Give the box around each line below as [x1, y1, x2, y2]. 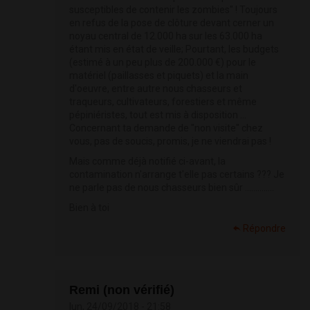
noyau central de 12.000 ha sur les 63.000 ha [69, 30, 262, 42]
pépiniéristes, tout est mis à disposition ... [69, 109, 246, 121]
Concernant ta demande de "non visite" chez [69, 122, 263, 134]
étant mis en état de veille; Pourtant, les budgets [69, 44, 279, 55]
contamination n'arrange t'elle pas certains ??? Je [69, 169, 284, 181]
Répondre [243, 223, 286, 235]
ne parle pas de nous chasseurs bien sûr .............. [69, 182, 274, 194]
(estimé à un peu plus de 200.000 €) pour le [69, 57, 256, 69]
